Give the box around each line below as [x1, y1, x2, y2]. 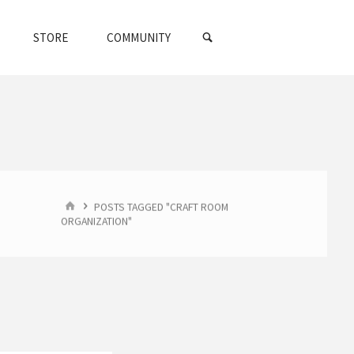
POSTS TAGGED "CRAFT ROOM [93, 199, 228, 213]
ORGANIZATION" [61, 214, 133, 228]
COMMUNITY [106, 30, 171, 45]
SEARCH [218, 6, 260, 21]
